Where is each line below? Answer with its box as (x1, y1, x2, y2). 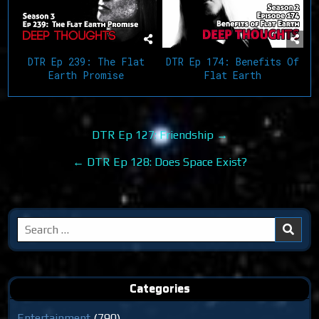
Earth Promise (48, 68, 125, 82)
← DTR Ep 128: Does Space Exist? (72, 155, 247, 169)
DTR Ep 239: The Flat (28, 54, 145, 68)
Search (16, 219, 51, 233)
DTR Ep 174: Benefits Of (166, 54, 300, 68)
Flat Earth (204, 68, 262, 82)
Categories (129, 281, 190, 295)
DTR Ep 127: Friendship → (91, 127, 228, 142)
